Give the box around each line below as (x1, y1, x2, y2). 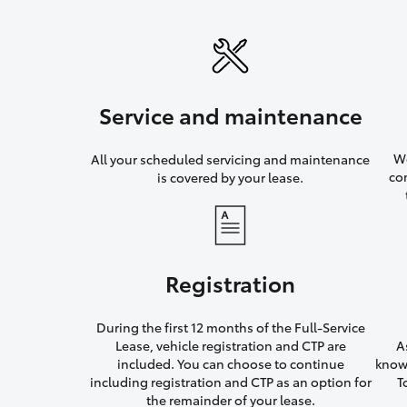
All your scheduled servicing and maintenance (91, 150, 371, 169)
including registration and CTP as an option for (89, 372, 372, 392)
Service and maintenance (98, 99, 362, 131)
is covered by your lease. (157, 168, 304, 187)
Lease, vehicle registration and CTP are (114, 336, 346, 355)
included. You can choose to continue (116, 354, 344, 373)
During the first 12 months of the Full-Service (95, 318, 365, 337)
